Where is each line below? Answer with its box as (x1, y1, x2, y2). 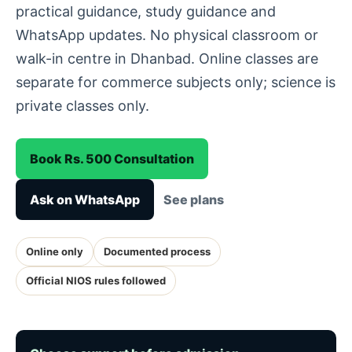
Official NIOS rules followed (26, 274, 166, 287)
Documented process (104, 245, 211, 258)
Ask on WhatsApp (30, 192, 140, 207)
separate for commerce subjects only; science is (16, 74, 335, 90)
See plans (163, 192, 224, 207)
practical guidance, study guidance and (16, 3, 276, 20)
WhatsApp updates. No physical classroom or (16, 27, 318, 43)
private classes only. (16, 97, 149, 114)
